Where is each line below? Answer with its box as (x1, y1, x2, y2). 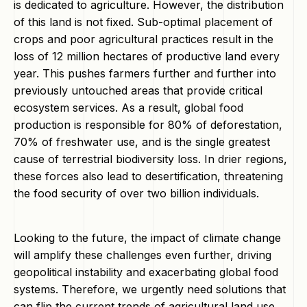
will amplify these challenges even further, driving (14, 248, 271, 262)
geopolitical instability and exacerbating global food (14, 265, 278, 279)
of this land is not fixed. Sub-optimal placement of (14, 15, 273, 29)
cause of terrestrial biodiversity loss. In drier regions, (14, 152, 287, 166)
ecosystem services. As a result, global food (14, 101, 243, 114)
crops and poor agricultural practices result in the (14, 32, 273, 46)
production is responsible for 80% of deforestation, (14, 118, 282, 132)
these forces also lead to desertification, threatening (14, 169, 283, 183)
